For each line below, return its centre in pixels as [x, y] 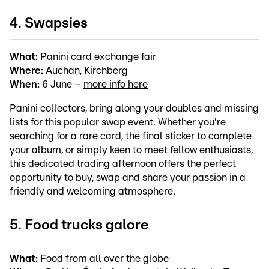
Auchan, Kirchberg [86, 70]
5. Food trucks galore [79, 225]
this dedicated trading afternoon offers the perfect [123, 163]
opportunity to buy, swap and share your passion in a [128, 177]
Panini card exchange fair [97, 56]
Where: [26, 70]
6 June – [62, 84]
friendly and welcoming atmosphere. [92, 191]
